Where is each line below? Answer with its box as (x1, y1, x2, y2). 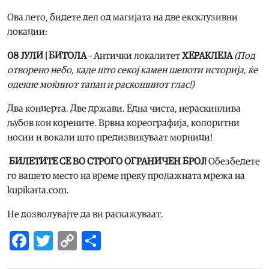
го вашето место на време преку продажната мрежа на (7, 171, 245, 181)
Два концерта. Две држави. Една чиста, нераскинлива (7, 103, 241, 113)
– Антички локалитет (86, 50, 182, 61)
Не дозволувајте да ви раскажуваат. (7, 209, 163, 219)
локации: (7, 26, 47, 37)
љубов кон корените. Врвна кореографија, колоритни (7, 118, 240, 128)
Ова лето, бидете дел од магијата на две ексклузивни (7, 12, 238, 22)
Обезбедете (207, 156, 260, 166)
